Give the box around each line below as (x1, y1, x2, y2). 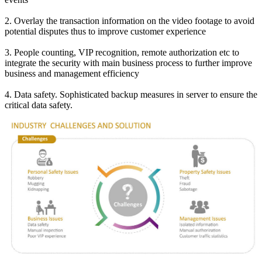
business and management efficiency (5, 68, 139, 79)
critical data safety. (5, 100, 73, 111)
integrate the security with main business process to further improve (5, 58, 252, 68)
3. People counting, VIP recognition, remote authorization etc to (5, 47, 239, 58)
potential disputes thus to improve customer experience (5, 26, 206, 37)
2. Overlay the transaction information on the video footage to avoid (5, 16, 254, 26)
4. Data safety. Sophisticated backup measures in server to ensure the (5, 89, 257, 100)
